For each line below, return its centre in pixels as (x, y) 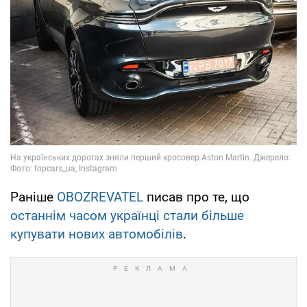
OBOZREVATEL (100, 197)
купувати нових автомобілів (97, 234)
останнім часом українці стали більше (127, 215)
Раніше (34, 197)
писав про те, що (196, 197)
